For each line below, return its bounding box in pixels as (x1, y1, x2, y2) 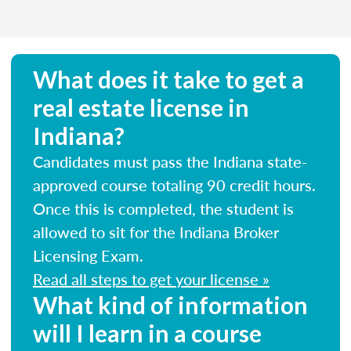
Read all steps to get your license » (33, 267, 270, 290)
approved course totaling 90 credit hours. (33, 173, 316, 196)
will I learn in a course (33, 318, 262, 347)
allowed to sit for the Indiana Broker (33, 220, 279, 243)
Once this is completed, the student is (33, 197, 294, 219)
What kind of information (33, 290, 308, 319)
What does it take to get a (33, 64, 304, 93)
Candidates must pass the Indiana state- (33, 150, 307, 172)
